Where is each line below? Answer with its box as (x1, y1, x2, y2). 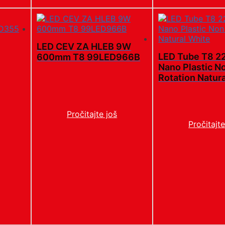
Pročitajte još (67, 109, 118, 119)
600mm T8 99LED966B (37, 52, 141, 63)
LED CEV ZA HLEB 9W (37, 41, 132, 52)
